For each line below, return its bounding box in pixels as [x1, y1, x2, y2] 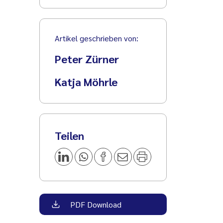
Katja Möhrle [55, 74, 118, 89]
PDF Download [68, 199, 122, 210]
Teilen [55, 128, 85, 142]
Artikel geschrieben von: [55, 32, 139, 43]
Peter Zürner [55, 51, 119, 66]
